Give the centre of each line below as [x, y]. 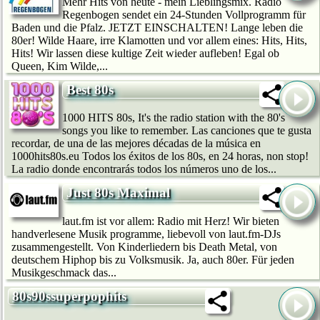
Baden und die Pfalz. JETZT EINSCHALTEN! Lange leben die [157, 27]
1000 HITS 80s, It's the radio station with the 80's [174, 118]
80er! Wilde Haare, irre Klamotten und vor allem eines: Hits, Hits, [159, 40]
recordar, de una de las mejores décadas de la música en [136, 144]
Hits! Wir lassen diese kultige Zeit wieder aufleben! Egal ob [145, 53]
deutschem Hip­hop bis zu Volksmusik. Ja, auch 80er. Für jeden [153, 260]
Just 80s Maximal [118, 193]
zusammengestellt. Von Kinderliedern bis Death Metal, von [144, 247]
